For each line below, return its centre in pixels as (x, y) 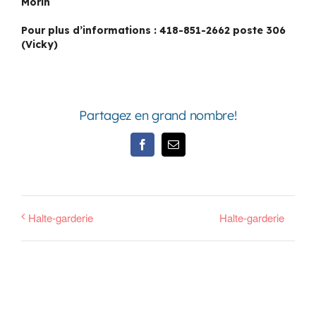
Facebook (163, 149)
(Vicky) (39, 44)
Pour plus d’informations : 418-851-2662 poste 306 (153, 30)
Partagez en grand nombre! (158, 115)
